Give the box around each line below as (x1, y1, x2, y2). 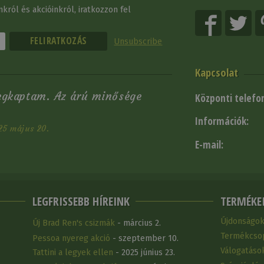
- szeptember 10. (110, 233, 179, 244)
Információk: (195, 114, 249, 128)
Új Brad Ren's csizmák (32, 217, 115, 228)
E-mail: (195, 138, 224, 152)
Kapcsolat (195, 65, 239, 80)
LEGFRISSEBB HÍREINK (32, 193, 130, 210)
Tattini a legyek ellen (32, 247, 113, 258)
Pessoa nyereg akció (32, 233, 110, 244)
